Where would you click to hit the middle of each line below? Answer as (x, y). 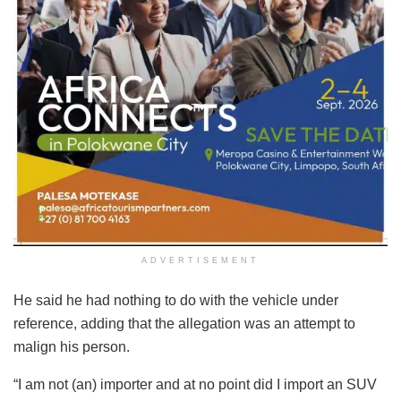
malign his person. (72, 347)
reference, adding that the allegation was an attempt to (184, 324)
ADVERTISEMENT (200, 261)
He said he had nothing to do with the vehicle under (176, 301)
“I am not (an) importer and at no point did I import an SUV (195, 385)
